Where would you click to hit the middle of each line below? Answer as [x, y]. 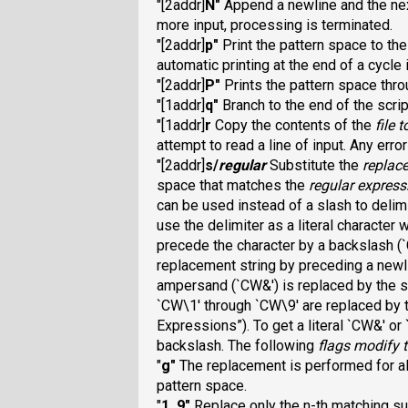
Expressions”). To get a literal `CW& [270, 326]
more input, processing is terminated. [275, 25]
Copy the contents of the [293, 126]
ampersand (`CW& [214, 286]
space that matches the [233, 186]
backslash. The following [237, 346]
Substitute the [314, 166]
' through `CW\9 [247, 306]
